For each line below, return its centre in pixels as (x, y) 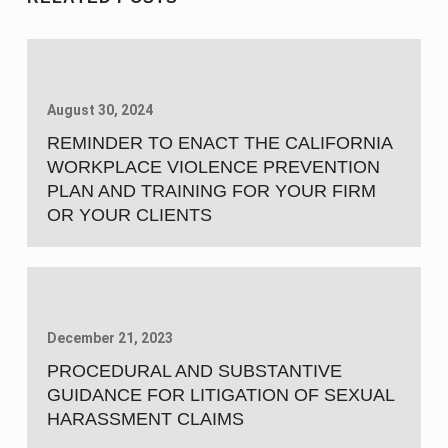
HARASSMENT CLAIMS (145, 419)
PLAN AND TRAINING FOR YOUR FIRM (211, 191)
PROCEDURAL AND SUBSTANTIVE (194, 371)
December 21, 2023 (109, 338)
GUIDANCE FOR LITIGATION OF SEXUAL (220, 395)
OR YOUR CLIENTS (129, 215)
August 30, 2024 (99, 110)
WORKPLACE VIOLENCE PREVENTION (213, 167)
